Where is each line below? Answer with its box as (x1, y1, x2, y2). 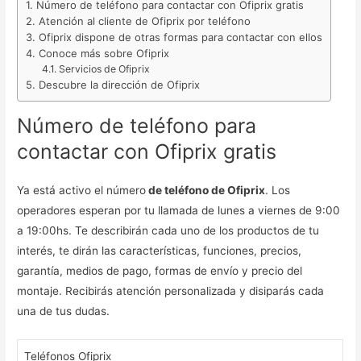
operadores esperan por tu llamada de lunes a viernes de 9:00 (17, 203, 341, 217)
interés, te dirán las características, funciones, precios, (17, 243, 302, 257)
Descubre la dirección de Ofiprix (39, 78, 201, 92)
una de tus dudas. (17, 304, 110, 317)
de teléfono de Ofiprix (146, 183, 266, 197)
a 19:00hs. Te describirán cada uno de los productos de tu (17, 223, 320, 237)
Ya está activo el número (17, 183, 147, 197)
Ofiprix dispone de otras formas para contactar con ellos (39, 31, 323, 44)
